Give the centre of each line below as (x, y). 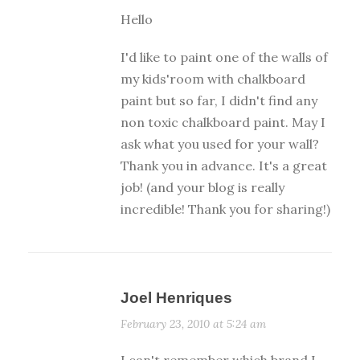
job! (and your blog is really (202, 188)
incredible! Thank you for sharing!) (225, 209)
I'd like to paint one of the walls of (224, 57)
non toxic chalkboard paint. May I (223, 123)
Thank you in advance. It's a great (224, 166)
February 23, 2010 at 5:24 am (193, 324)
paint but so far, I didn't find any (219, 101)
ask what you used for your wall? (220, 144)
